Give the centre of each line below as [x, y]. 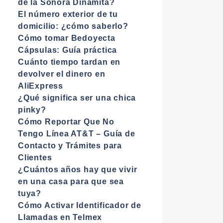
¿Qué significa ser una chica [77, 98]
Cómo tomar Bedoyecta [67, 38]
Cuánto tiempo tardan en [69, 62]
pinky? [32, 110]
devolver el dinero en [62, 74]
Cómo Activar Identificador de [80, 205]
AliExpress [41, 86]
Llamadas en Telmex [60, 217]
